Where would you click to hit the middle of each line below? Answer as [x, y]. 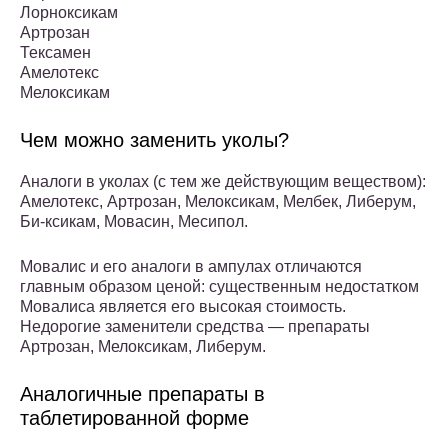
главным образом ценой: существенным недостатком [219, 287]
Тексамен [55, 53]
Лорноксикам [69, 13]
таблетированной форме [134, 418]
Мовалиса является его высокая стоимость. [183, 307]
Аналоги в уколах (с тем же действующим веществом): [223, 182]
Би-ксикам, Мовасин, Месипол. [134, 222]
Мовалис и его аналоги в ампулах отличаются [191, 267]
